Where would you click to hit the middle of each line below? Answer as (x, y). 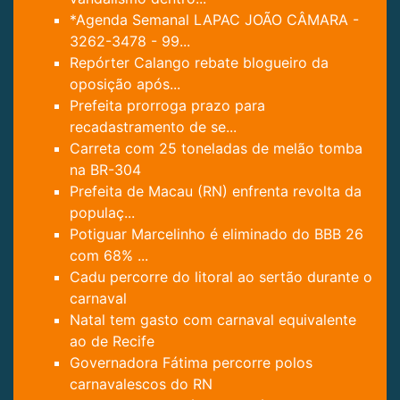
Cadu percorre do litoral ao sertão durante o (221, 277)
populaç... (102, 213)
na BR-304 (105, 170)
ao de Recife (112, 342)
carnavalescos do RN (141, 384)
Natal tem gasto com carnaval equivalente (213, 320)
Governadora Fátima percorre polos (191, 363)
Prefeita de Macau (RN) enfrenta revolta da (216, 192)
